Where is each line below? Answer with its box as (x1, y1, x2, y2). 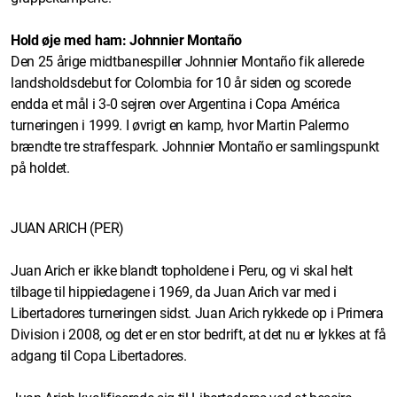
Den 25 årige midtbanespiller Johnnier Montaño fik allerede (11, 52, 364, 70)
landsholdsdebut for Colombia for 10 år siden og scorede (11, 74, 351, 91)
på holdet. (11, 159, 70, 176)
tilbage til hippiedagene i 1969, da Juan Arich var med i (11, 283, 338, 300)
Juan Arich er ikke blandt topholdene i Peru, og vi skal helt (11, 261, 353, 279)
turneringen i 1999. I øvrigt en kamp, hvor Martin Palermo (11, 116, 349, 134)
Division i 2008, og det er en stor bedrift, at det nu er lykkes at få (11, 325, 386, 343)
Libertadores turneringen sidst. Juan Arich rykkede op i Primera (11, 304, 384, 322)
